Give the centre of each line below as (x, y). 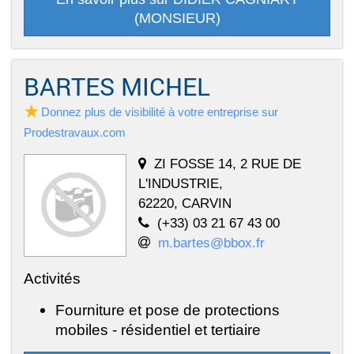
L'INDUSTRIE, (181, 183)
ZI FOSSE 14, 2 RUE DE (228, 163)
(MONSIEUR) (177, 18)
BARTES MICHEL (117, 86)
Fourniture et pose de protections (168, 309)
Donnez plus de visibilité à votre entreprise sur (160, 111)
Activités (52, 278)
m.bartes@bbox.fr (211, 242)
